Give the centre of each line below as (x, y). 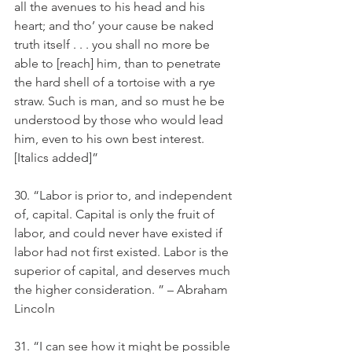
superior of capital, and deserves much (124, 271)
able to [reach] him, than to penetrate (119, 63)
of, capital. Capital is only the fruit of (116, 214)
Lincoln (35, 308)
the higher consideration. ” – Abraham (123, 290)
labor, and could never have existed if (120, 233)
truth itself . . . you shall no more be (114, 44)
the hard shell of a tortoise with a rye (116, 82)
